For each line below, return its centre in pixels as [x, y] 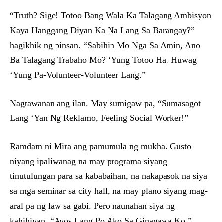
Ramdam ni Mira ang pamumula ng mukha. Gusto [101, 146]
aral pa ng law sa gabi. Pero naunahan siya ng [92, 206]
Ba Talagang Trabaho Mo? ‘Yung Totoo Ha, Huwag [103, 60]
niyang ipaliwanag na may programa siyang [88, 161]
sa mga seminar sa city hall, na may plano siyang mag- [109, 191]
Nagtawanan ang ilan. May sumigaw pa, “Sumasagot [105, 103]
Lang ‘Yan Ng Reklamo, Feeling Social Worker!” [99, 118]
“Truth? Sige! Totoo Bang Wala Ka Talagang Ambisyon [111, 15]
